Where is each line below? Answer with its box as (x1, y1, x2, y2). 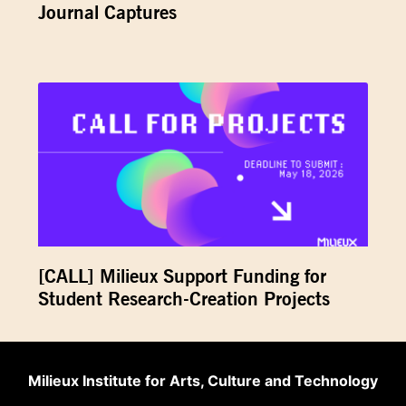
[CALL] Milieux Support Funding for (38, 265, 327, 288)
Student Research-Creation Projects (38, 287, 331, 311)
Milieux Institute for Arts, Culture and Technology (27, 372, 378, 391)
